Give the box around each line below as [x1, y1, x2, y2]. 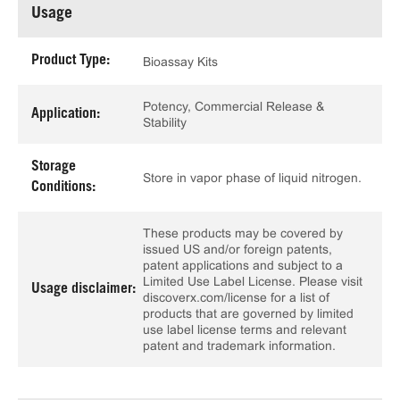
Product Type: [31, 54, 110, 68]
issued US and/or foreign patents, [143, 242, 332, 256]
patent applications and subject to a [143, 258, 343, 272]
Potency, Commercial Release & [143, 99, 324, 113]
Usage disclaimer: [31, 281, 136, 296]
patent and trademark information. [143, 338, 336, 353]
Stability [143, 115, 187, 129]
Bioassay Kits [143, 54, 218, 69]
